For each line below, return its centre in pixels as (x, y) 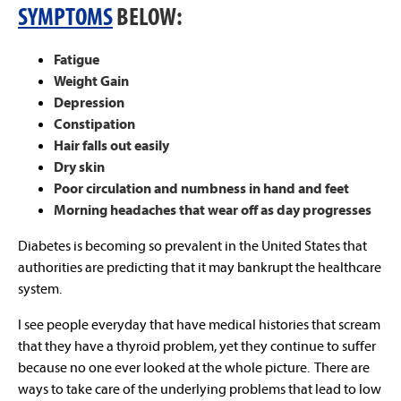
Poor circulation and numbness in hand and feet (201, 188)
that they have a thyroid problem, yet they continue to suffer (197, 346)
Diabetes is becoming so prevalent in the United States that (192, 245)
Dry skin (79, 166)
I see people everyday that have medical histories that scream (199, 324)
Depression (89, 102)
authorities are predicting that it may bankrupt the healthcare (200, 267)
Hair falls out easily (111, 145)
